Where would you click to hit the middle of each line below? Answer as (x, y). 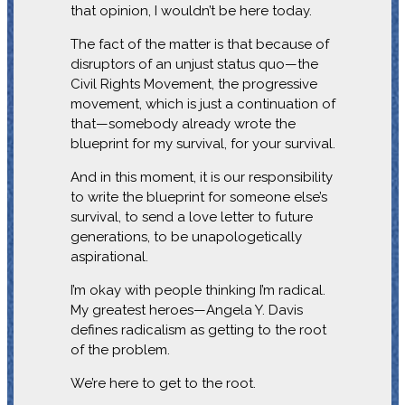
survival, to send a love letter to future (191, 217)
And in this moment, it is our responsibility (201, 177)
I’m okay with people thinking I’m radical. (198, 290)
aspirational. (109, 256)
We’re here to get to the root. (163, 383)
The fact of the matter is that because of (199, 44)
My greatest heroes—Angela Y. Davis (186, 310)
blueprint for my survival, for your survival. (202, 143)
